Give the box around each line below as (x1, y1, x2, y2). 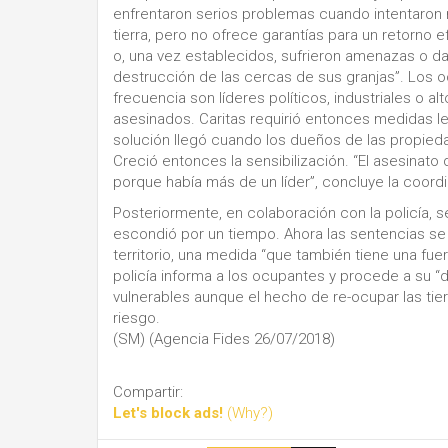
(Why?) (227, 403, 273, 422)
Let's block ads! (113, 403, 223, 422)
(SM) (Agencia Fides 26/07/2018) (113, 330, 335, 349)
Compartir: (113, 382, 183, 401)
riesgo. (113, 309, 160, 328)
